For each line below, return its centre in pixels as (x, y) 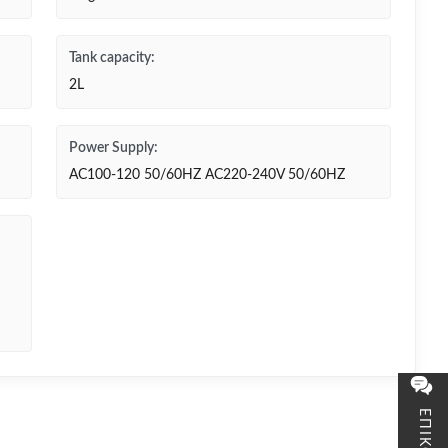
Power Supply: (113, 148)
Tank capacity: (112, 58)
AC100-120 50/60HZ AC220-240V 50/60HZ (207, 175)
